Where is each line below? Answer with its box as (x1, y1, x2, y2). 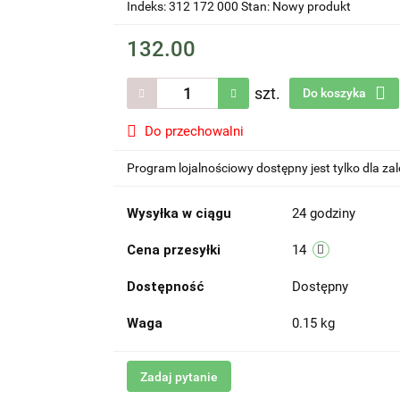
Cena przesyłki (126, 242, 221, 258)
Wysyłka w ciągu (126, 205, 231, 221)
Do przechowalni (144, 123, 244, 139)
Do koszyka (302, 86, 369, 100)
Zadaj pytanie (139, 370, 218, 384)
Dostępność (126, 279, 204, 295)
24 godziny (291, 205, 355, 221)
